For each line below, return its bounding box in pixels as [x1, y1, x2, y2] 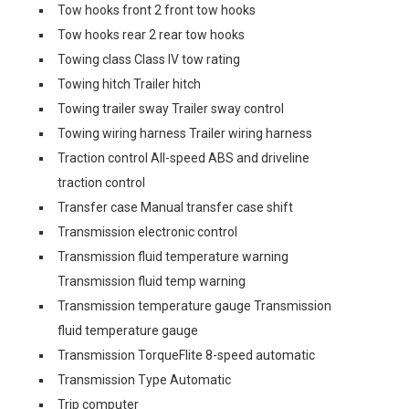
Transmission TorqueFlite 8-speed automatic [58, 347, 315, 362]
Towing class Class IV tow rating [58, 51, 240, 67]
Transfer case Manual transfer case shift [58, 199, 293, 215]
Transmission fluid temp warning [58, 273, 246, 288]
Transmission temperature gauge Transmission [58, 298, 331, 313]
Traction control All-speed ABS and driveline [58, 150, 309, 165]
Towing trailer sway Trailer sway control [58, 100, 284, 116]
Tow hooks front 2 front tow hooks [58, 2, 256, 17]
